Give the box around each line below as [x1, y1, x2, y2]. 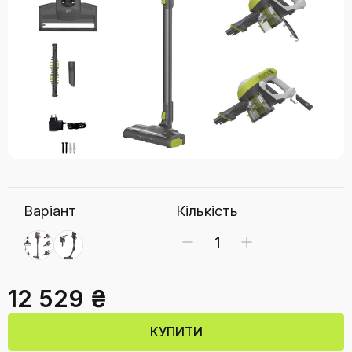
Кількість [176, 203, 238, 219]
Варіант [24, 203, 76, 219]
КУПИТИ [149, 324, 203, 339]
